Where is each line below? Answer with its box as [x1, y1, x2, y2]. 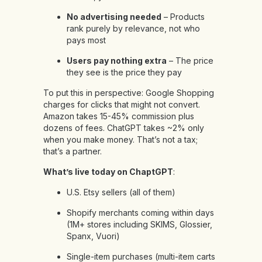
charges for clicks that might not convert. [43, 99, 200, 110]
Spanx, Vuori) [67, 231, 120, 242]
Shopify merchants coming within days [67, 208, 214, 218]
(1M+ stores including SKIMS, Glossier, [67, 219, 212, 230]
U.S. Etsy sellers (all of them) [67, 187, 175, 198]
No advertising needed [67, 12, 161, 22]
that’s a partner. [43, 146, 102, 157]
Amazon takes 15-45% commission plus [43, 111, 194, 122]
